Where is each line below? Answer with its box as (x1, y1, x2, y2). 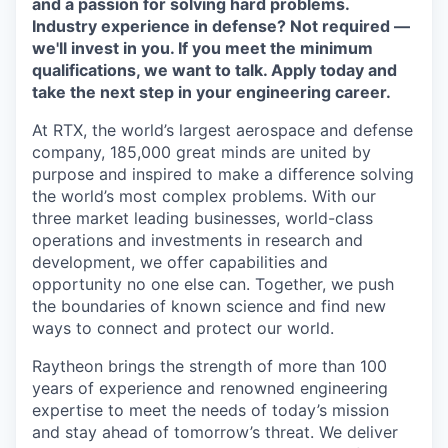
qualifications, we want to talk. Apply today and (32, 60, 397, 80)
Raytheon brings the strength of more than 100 (32, 356, 387, 376)
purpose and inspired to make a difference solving (32, 164, 414, 184)
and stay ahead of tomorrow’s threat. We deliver (32, 422, 398, 442)
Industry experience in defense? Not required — (32, 16, 410, 36)
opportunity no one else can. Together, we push (32, 274, 394, 294)
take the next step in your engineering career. (32, 82, 391, 102)
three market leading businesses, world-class (32, 208, 373, 228)
